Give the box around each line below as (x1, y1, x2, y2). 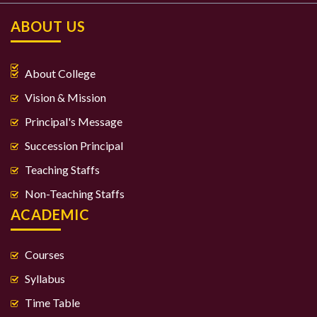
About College (25, 67, 96, 80)
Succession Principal (25, 139, 123, 152)
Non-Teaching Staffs (25, 187, 125, 200)
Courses (25, 248, 64, 261)
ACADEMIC (11, 206, 90, 223)
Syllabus (25, 272, 65, 285)
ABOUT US (11, 18, 86, 35)
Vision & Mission (25, 91, 106, 104)
